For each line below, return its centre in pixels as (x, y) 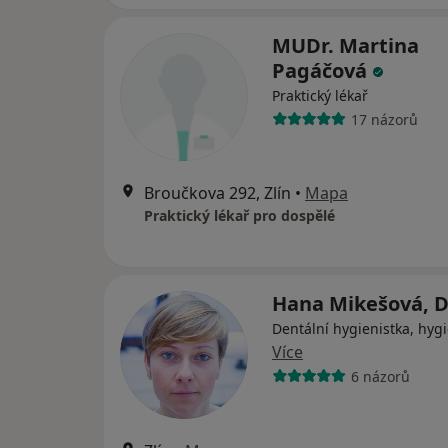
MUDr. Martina (345, 45)
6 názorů (380, 376)
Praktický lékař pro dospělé (239, 215)
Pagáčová (322, 70)
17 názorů (384, 119)
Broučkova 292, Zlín (217, 193)
